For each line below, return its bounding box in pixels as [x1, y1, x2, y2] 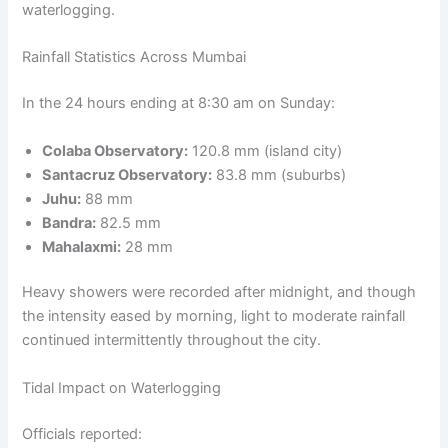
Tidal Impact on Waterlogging [22, 378, 222, 397]
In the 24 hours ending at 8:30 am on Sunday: [22, 94, 336, 113]
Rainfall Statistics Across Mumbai [22, 48, 247, 67]
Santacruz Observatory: [42, 165, 213, 184]
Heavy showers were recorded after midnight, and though [22, 283, 417, 302]
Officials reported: [22, 424, 143, 443]
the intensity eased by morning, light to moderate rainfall [22, 307, 406, 326]
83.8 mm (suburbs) [212, 165, 347, 184]
